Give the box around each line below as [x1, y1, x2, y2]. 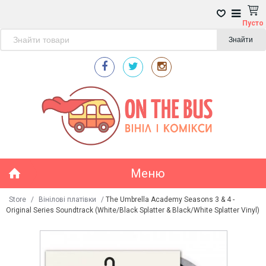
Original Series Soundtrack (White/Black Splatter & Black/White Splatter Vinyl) [6, 206, 259, 214]
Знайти [229, 36, 253, 44]
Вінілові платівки [39, 195, 96, 204]
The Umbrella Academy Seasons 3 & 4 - [106, 195, 235, 204]
